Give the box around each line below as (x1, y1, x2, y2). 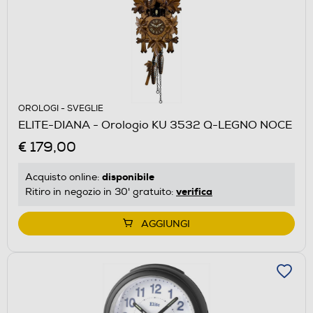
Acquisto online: (25, 171, 102, 184)
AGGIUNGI (141, 218, 190, 231)
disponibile (102, 170, 154, 184)
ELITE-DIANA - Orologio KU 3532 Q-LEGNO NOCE (18, 118, 292, 133)
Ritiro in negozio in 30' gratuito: (25, 186, 176, 198)
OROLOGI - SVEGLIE (18, 103, 103, 115)
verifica (176, 185, 212, 198)
